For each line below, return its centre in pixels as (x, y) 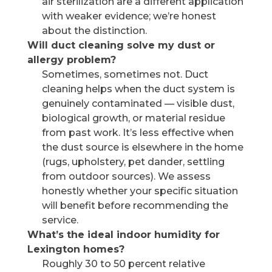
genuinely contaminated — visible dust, (138, 104)
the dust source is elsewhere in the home (142, 147)
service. (60, 220)
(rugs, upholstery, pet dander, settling (133, 162)
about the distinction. (94, 31)
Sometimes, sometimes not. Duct (125, 74)
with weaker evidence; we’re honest (129, 16)
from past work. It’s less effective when (138, 133)
